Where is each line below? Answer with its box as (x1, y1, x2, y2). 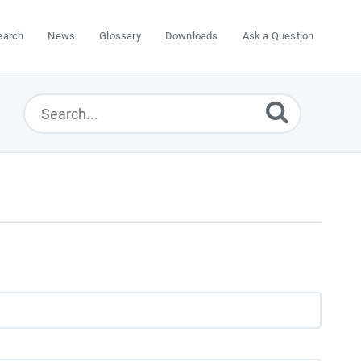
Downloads (164, 30, 218, 42)
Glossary (99, 30, 141, 42)
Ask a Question (242, 30, 314, 42)
